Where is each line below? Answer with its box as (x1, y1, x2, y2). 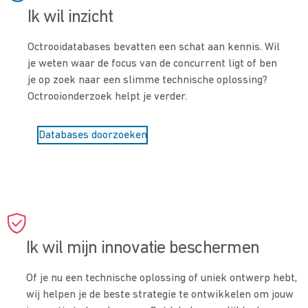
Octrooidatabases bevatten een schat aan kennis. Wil (27, 42, 280, 54)
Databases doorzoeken (38, 129, 147, 141)
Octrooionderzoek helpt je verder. (27, 91, 188, 103)
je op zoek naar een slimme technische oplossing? (27, 75, 268, 87)
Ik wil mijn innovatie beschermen (26, 239, 259, 258)
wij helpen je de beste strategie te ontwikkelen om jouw (26, 289, 294, 301)
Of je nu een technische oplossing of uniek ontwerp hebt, (26, 273, 298, 285)
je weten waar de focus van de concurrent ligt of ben (27, 58, 278, 70)
